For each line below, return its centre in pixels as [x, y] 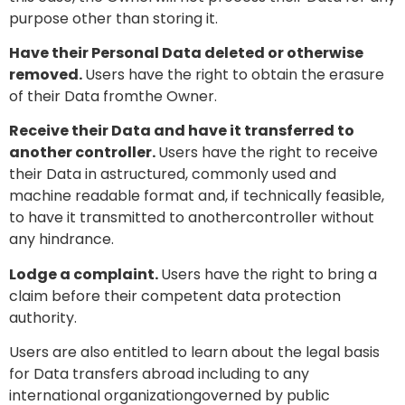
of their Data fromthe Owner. [113, 97]
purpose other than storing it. [113, 18]
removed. [47, 75]
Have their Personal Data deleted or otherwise [186, 53]
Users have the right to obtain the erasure [235, 75]
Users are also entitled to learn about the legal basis [194, 353]
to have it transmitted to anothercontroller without [192, 218]
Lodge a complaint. [85, 274]
